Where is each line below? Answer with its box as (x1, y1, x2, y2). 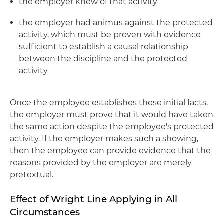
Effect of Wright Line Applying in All (10, 193, 177, 205)
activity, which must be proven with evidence (19, 30, 201, 40)
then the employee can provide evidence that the (10, 146, 211, 156)
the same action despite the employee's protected (10, 122, 214, 132)
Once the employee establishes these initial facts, (10, 98, 208, 108)
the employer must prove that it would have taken (10, 110, 213, 120)
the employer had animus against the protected (19, 18, 213, 28)
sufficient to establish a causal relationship (19, 42, 188, 52)
